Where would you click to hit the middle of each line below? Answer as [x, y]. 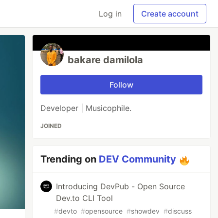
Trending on [70, 159]
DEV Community [138, 159]
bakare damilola [106, 60]
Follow [122, 85]
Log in [110, 14]
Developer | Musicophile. [86, 108]
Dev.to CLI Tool [85, 198]
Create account [170, 14]
